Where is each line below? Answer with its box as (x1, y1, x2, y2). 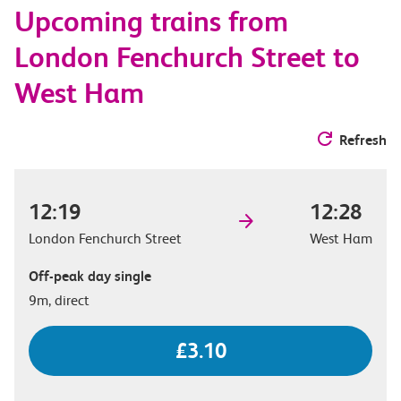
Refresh (339, 131, 387, 149)
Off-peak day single (29, 267, 151, 285)
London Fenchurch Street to (14, 40, 360, 74)
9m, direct (29, 291, 90, 309)
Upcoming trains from (14, 4, 288, 38)
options (34, 14, 149, 56)
